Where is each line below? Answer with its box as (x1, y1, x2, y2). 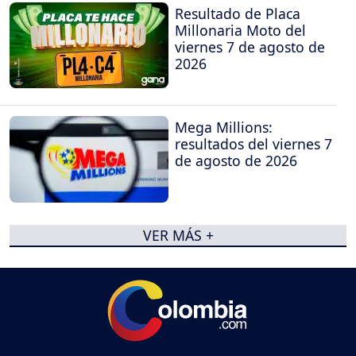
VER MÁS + (142, 226, 214, 246)
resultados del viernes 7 (175, 134, 332, 154)
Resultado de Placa (175, 3, 300, 23)
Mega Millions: (175, 118, 273, 137)
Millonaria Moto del (175, 20, 306, 40)
